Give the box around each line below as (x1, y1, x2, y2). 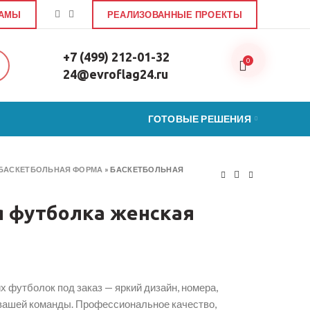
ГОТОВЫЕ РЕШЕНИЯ (147, 113, 251, 125)
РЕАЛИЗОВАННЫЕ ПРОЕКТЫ (107, 8, 242, 20)
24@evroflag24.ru (63, 66, 169, 81)
